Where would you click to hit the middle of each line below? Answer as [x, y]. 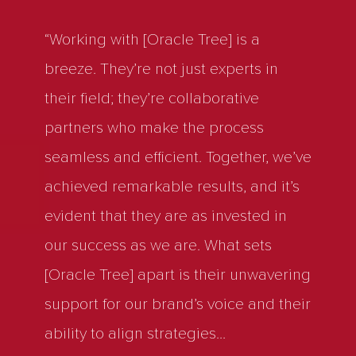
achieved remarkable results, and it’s [172, 187]
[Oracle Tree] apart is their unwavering [178, 275]
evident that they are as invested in [166, 217]
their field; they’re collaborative [152, 99]
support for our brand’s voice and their [178, 305]
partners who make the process [154, 128]
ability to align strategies [132, 334]
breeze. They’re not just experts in [161, 70]
